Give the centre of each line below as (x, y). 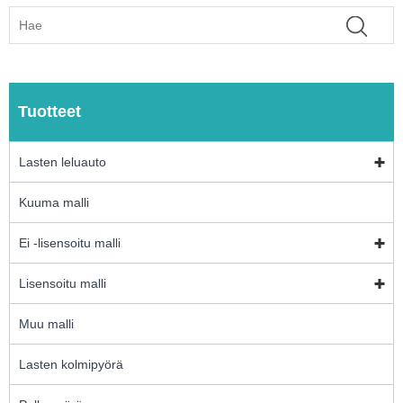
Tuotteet (49, 112)
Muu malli (46, 324)
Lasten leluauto (63, 162)
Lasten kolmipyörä (71, 365)
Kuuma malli (54, 203)
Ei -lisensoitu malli (70, 243)
